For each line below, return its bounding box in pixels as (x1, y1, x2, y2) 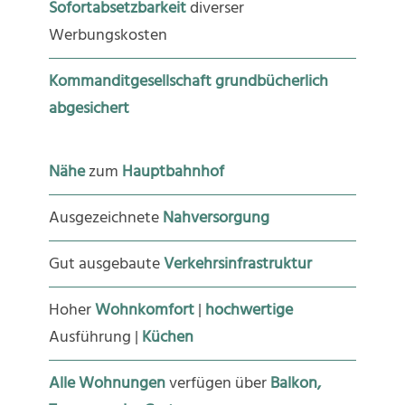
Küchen (141, 323, 193, 350)
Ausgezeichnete (48, 203, 163, 231)
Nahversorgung (162, 203, 269, 231)
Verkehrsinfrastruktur (163, 250, 312, 277)
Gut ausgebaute (48, 250, 164, 277)
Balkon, (266, 369, 321, 396)
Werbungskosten (48, 21, 167, 48)
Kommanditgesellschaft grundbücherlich (48, 67, 328, 94)
